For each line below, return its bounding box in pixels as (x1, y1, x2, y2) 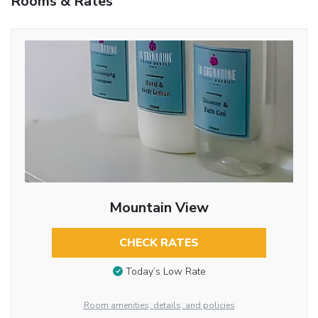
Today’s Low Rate (125, 265, 206, 279)
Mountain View (109, 197, 209, 217)
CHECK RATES (119, 234, 199, 251)
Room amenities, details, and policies (83, 299, 235, 311)
